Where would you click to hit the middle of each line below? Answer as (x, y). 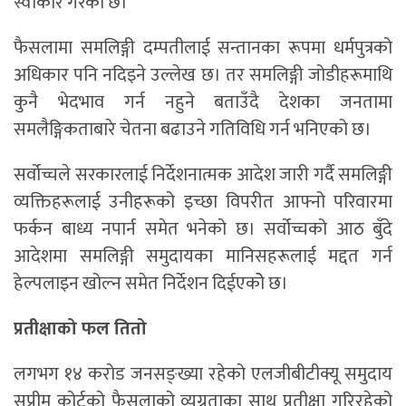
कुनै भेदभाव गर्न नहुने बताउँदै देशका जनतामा (203, 103)
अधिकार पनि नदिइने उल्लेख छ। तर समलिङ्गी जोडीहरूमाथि (203, 76)
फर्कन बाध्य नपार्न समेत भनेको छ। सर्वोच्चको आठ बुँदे (203, 230)
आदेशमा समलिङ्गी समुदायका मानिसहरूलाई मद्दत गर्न (203, 257)
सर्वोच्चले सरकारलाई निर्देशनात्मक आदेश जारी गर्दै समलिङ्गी (203, 175)
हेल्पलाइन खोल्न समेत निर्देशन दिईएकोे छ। (151, 284)
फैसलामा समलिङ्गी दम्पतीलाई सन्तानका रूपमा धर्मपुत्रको (203, 48)
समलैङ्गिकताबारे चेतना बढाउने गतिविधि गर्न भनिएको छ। (193, 130)
